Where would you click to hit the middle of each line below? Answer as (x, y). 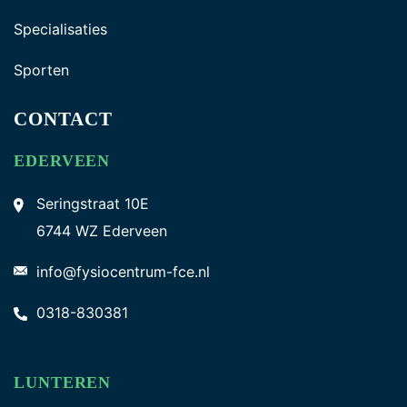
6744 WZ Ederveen (102, 231)
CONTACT (64, 119)
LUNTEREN (63, 382)
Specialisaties (60, 29)
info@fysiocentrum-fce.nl (123, 272)
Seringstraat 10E (93, 203)
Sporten (41, 70)
